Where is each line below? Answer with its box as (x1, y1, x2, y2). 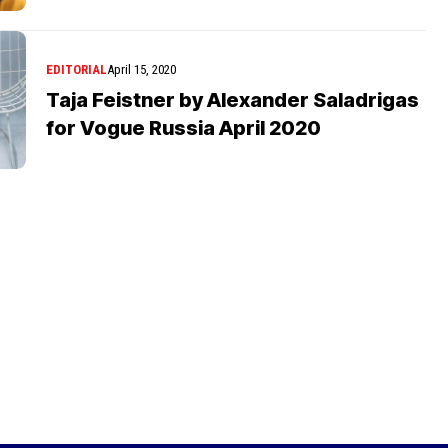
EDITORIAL (46, 61, 107, 77)
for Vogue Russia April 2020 (46, 115, 321, 140)
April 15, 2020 (107, 61, 176, 77)
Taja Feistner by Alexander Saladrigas (46, 87, 419, 112)
